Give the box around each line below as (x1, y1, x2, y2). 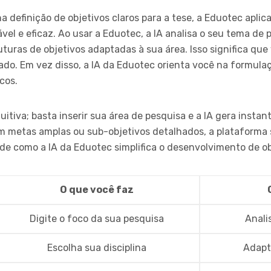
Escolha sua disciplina (47, 242, 146, 254)
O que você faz (60, 184, 134, 196)
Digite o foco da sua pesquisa (30, 213, 164, 225)
